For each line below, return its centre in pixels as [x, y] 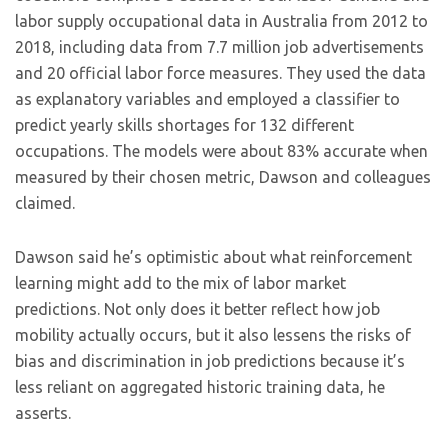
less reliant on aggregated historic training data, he [200, 387]
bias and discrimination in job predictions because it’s [210, 361]
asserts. [43, 413]
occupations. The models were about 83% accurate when [221, 151]
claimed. [45, 203]
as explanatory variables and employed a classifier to [207, 99]
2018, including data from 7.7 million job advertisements [219, 47]
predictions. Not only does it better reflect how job [197, 309]
